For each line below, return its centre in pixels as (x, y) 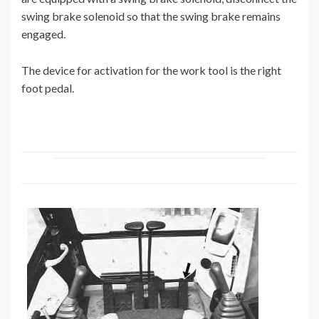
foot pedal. (48, 88)
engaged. (43, 34)
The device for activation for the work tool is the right (151, 70)
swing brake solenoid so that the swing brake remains (151, 16)
